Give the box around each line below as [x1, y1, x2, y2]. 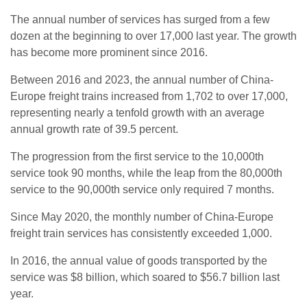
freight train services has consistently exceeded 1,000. [10, 227, 272, 239]
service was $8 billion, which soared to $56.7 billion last [10, 271, 280, 283]
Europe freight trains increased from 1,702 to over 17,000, [10, 90, 288, 102]
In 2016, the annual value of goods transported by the [10, 254, 267, 267]
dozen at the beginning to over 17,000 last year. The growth [10, 29, 297, 42]
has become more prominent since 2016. [10, 46, 208, 58]
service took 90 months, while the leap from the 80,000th [10, 167, 282, 179]
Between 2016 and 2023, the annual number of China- [10, 73, 273, 86]
